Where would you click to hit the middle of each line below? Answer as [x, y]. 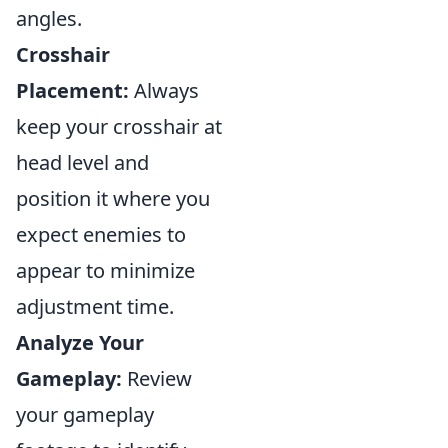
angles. [49, 18]
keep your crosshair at [119, 126]
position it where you [113, 198]
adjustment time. [95, 306]
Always [164, 90]
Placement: [72, 90]
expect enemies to [101, 234]
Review [157, 378]
